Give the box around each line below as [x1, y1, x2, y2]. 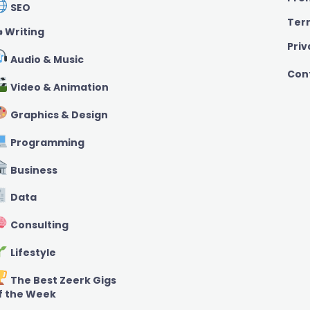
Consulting [8, 218, 69, 232]
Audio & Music [8, 53, 84, 67]
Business [8, 163, 57, 177]
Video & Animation [8, 80, 109, 95]
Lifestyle [8, 245, 56, 259]
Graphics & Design [8, 107, 108, 122]
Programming [8, 135, 84, 149]
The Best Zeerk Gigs [8, 273, 116, 287]
